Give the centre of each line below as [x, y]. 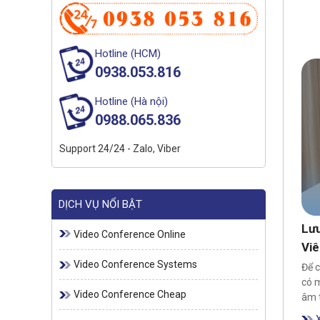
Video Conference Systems [135, 265]
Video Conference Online [130, 235]
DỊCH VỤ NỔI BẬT [100, 205]
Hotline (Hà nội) [131, 102]
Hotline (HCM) [128, 54]
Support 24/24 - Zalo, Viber [120, 149]
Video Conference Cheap [130, 295]
